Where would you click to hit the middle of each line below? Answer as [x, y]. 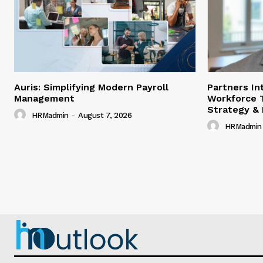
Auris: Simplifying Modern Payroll [91, 87]
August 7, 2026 [105, 116]
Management [44, 99]
